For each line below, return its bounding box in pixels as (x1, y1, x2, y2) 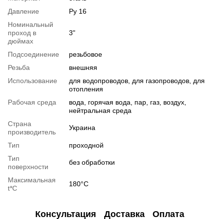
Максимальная (8, 175, 56, 184)
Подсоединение (8, 50, 59, 58)
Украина (69, 123, 95, 131)
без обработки (69, 158, 115, 166)
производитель (8, 128, 56, 136)
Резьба (8, 63, 30, 71)
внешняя (69, 63, 97, 71)
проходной (69, 141, 104, 149)
